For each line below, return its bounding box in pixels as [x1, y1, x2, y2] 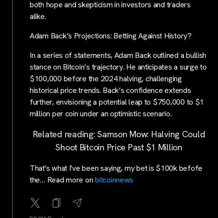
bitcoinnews [95, 174, 134, 185]
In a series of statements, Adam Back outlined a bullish [30, 50, 207, 60]
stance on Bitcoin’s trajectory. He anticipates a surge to [30, 61, 207, 72]
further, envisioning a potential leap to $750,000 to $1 [30, 96, 204, 107]
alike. [30, 11, 46, 21]
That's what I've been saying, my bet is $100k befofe [30, 163, 202, 173]
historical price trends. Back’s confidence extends [30, 85, 191, 95]
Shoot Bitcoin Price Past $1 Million [55, 141, 182, 153]
